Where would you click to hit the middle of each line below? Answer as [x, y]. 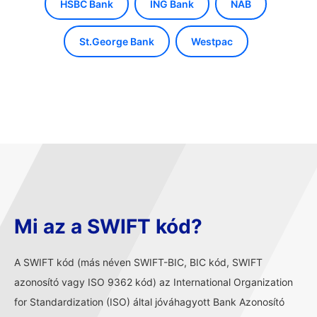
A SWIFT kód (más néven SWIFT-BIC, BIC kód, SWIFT [138, 262]
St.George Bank [116, 41]
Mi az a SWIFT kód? [108, 226]
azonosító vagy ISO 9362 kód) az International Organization [154, 282]
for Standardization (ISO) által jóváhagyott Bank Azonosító [149, 302]
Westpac [212, 41]
